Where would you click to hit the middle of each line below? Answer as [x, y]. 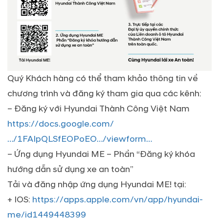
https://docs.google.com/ [61, 124]
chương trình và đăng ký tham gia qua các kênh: [104, 94]
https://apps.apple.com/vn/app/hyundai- [118, 200]
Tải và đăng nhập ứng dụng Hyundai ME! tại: [97, 185]
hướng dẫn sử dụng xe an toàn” [70, 170]
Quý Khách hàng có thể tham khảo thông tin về [103, 79]
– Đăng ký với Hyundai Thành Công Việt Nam [99, 109]
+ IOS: [20, 200]
